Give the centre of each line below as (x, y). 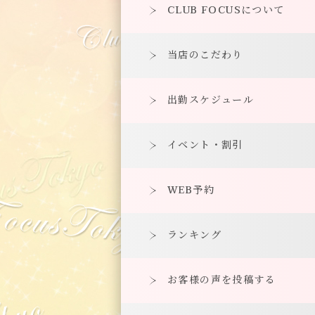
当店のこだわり (205, 55)
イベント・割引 (205, 145)
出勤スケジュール (211, 100)
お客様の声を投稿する (222, 280)
